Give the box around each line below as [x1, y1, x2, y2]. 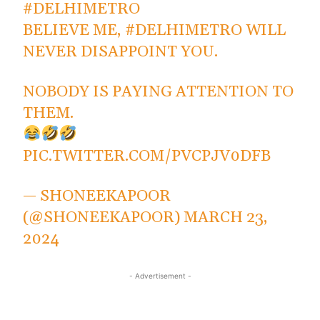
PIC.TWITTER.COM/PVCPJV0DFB [23, 146, 271, 166]
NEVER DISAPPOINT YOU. [23, 41, 219, 62]
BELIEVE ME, [23, 20, 126, 41]
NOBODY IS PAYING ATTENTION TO [23, 81, 294, 102]
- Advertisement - [129, 271, 191, 280]
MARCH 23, [184, 207, 269, 228]
